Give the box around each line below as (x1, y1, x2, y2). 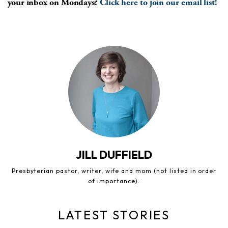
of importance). (88, 177, 140, 185)
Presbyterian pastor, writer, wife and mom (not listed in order (11, 166, 217, 175)
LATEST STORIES (58, 207, 170, 222)
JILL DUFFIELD (76, 147, 152, 162)
